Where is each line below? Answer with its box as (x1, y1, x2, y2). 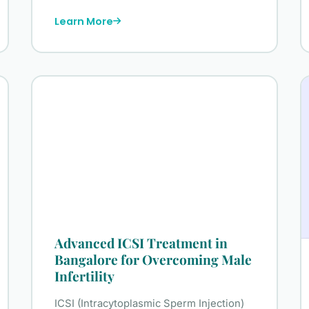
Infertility (54, 267, 115, 286)
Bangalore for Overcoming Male (54, 250, 252, 269)
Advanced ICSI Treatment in (54, 234, 228, 252)
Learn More (54, 14, 114, 28)
